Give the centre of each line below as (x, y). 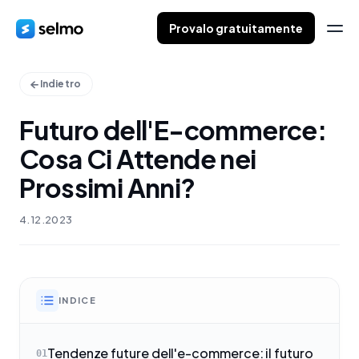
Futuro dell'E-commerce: (173, 130)
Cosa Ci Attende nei (138, 159)
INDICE (77, 300)
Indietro (61, 84)
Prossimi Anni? (107, 188)
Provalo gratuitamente (236, 28)
